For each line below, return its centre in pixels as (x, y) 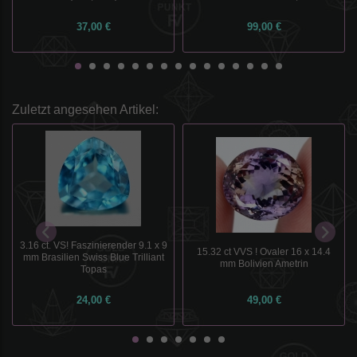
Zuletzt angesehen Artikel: (85, 110)
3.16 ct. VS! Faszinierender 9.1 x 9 (93, 245)
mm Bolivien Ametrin (264, 263)
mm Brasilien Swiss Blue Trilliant (93, 257)
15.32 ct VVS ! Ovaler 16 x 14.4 (264, 251)
